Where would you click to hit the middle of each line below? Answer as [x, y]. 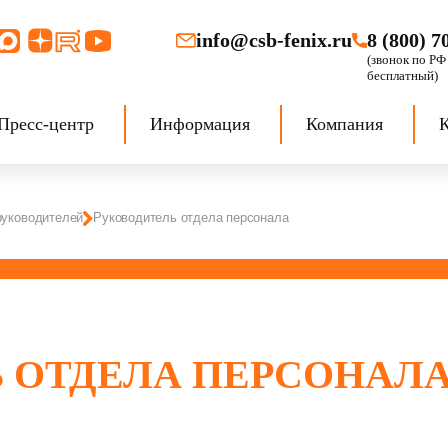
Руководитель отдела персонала [191, 217]
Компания [344, 124]
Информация [200, 124]
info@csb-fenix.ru [274, 40]
